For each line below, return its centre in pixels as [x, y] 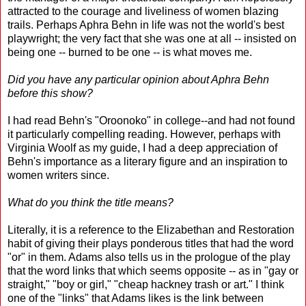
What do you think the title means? [91, 202]
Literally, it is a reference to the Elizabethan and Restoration [151, 229]
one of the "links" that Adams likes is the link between [136, 298]
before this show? [50, 93]
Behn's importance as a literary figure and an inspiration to [148, 161]
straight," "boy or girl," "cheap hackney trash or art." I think [146, 284]
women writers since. [58, 175]
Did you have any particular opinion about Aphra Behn [138, 79]
